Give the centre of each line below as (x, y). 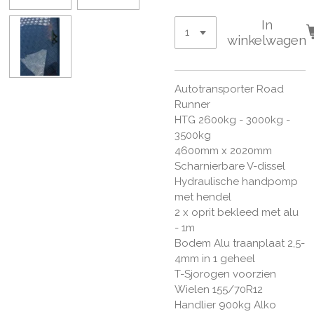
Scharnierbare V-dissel (230, 166)
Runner (192, 104)
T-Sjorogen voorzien (225, 274)
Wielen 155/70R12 (219, 289)
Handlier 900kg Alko (225, 305)
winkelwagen (267, 40)
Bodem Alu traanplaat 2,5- (240, 243)
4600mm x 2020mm (223, 150)
